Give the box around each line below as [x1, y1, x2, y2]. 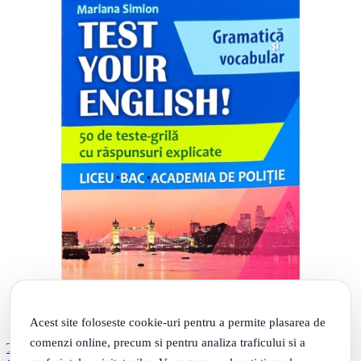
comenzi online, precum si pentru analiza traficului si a [30, 334, 305, 349]
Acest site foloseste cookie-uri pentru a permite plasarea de [30, 314, 326, 329]
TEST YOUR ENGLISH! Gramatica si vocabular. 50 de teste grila [6, 340, 347, 355]
